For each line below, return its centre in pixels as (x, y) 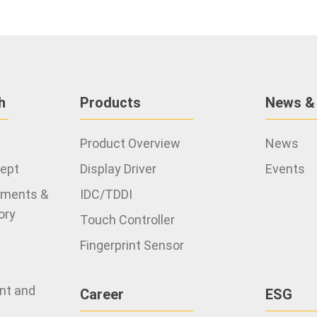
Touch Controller (128, 220)
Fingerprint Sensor (132, 245)
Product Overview (131, 143)
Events (285, 169)
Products (111, 103)
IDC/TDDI (106, 194)
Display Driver (119, 169)
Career (102, 294)
